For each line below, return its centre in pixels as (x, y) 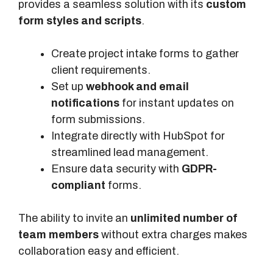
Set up (69, 87)
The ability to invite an (74, 218)
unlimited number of (184, 218)
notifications (85, 103)
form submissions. (98, 120)
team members (58, 235)
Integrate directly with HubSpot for (138, 136)
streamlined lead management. (130, 153)
